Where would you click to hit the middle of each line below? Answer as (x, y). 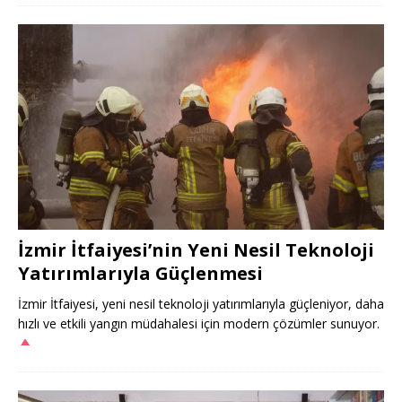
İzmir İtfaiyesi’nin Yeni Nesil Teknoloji (196, 249)
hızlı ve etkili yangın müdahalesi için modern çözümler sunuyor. (199, 323)
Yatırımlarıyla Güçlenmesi (140, 273)
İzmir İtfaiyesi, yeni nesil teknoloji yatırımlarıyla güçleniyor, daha (201, 303)
